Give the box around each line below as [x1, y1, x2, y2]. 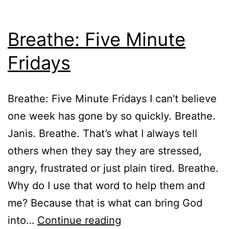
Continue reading [37, 214, 121, 226]
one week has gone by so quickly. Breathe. [8, 109, 216, 122]
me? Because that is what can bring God [8, 196, 202, 209]
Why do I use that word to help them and [8, 179, 205, 192]
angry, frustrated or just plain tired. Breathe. [8, 162, 219, 174]
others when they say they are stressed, [8, 144, 202, 157]
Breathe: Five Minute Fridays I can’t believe [8, 92, 217, 105]
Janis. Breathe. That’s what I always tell [8, 127, 197, 140]
